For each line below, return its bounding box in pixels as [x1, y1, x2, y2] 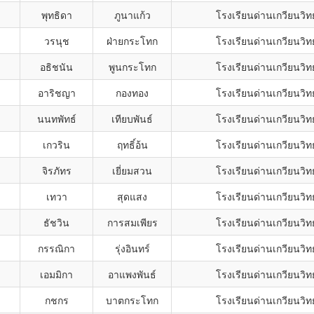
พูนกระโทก [108, 60, 156, 74]
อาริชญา [37, 86, 76, 100]
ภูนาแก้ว [114, 8, 151, 22]
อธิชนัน [40, 60, 73, 74]
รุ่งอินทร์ [114, 241, 150, 255]
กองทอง [116, 86, 149, 100]
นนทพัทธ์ [36, 111, 76, 125]
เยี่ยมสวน [112, 163, 152, 177]
